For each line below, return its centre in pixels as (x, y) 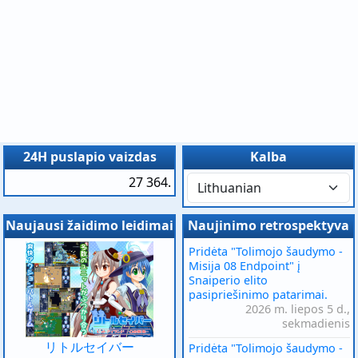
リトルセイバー (89, 347)
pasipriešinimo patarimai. (258, 294)
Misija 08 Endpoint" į (245, 266)
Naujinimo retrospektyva (268, 225)
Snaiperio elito (228, 280)
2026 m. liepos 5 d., (298, 309)
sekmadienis (316, 323)
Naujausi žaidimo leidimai (89, 225)
